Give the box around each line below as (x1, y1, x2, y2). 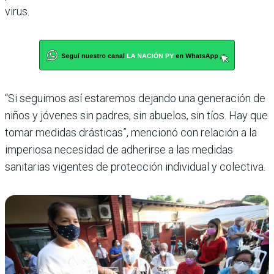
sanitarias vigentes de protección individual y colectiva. (5, 160, 265, 173)
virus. (5, 4, 29, 18)
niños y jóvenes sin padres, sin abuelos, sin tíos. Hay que (5, 108, 268, 122)
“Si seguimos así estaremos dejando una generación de (5, 91, 265, 105)
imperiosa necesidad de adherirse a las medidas (5, 143, 233, 156)
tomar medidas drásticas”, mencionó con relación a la (5, 125, 257, 139)
